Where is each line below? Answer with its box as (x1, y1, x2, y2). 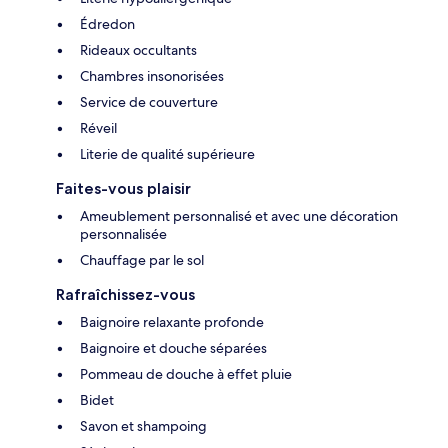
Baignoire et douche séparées (80, 338, 267, 357)
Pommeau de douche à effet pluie (80, 364, 292, 383)
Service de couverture (80, 92, 218, 111)
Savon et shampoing (80, 416, 207, 435)
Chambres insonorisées (80, 66, 224, 85)
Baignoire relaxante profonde (80, 312, 264, 331)
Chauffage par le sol (80, 250, 204, 269)
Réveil (80, 118, 117, 137)
